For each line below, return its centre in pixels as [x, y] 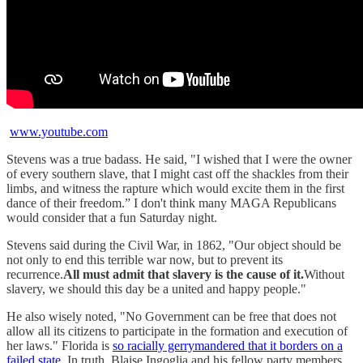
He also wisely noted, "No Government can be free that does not [171, 317]
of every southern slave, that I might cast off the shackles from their [177, 174]
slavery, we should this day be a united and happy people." [156, 289]
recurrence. [35, 275]
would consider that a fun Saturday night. [112, 218]
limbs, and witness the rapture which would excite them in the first [175, 189]
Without [324, 275]
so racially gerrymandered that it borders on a [228, 346]
